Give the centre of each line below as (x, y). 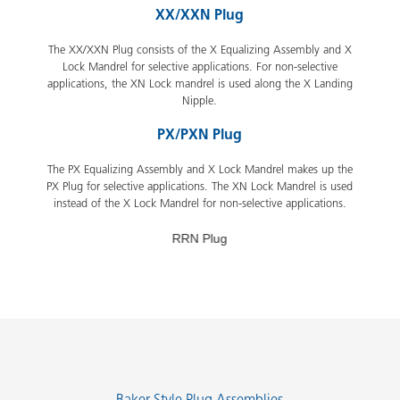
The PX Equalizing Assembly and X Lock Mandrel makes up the (200, 169)
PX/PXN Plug (200, 134)
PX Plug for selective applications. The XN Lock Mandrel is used (200, 186)
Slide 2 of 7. (72, 255)
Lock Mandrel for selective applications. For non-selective (200, 66)
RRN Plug (200, 238)
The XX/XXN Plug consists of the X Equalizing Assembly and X (200, 49)
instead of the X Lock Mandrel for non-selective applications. (200, 203)
